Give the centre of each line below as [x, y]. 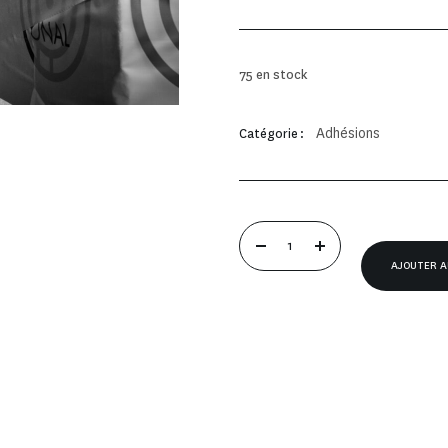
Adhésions [348, 133]
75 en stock [273, 75]
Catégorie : [271, 134]
